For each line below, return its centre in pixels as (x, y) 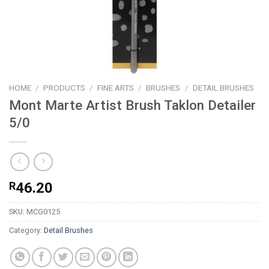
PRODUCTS (65, 87)
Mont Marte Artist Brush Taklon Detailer (132, 105)
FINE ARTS (116, 87)
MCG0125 (43, 212)
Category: (26, 231)
